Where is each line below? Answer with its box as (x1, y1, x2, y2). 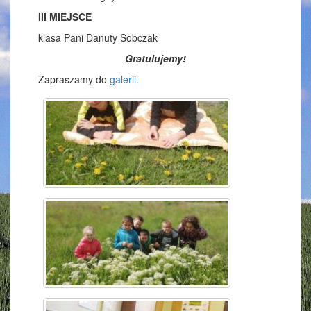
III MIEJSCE (38, 9, 92, 24)
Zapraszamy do (38, 72, 110, 86)
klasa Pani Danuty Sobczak (38, 30, 158, 44)
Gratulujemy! (125, 51, 186, 65)
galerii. (110, 72, 139, 86)
